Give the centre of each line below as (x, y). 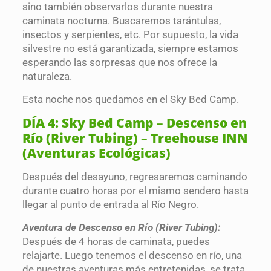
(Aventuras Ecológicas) (96, 153)
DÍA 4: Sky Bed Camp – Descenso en (134, 123)
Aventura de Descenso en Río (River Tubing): (121, 228)
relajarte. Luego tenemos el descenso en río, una (132, 256)
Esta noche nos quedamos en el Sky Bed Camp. (130, 100)
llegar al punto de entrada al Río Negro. (110, 205)
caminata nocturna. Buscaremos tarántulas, (121, 21)
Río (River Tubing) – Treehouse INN (135, 138)
